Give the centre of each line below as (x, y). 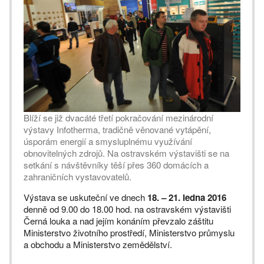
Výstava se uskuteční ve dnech (85, 197)
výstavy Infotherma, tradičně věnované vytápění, (117, 130)
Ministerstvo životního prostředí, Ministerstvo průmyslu (129, 233)
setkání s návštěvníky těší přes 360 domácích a (116, 165)
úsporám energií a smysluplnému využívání (108, 141)
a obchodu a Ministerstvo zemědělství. (98, 245)
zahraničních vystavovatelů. (77, 177)
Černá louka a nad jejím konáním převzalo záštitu (118, 221)
